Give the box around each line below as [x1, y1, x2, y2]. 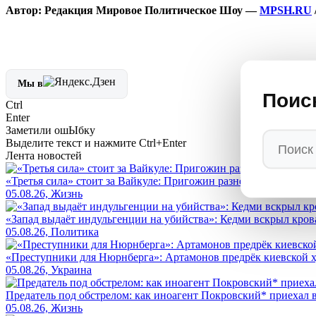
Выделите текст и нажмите [6, 136, 139, 149]
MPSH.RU [260, 4, 312, 16]
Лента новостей [6, 149, 82, 162]
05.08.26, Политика [6, 225, 99, 238]
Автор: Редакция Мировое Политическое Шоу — [6, 4, 260, 16]
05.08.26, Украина [6, 263, 92, 276]
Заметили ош [6, 123, 68, 136]
